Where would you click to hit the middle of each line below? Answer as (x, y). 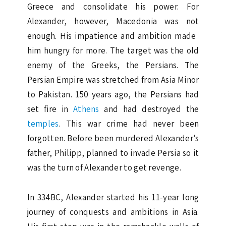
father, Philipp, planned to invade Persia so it (113, 153)
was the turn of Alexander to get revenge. (104, 167)
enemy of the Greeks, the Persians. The (113, 65)
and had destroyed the (152, 109)
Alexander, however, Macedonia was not (113, 21)
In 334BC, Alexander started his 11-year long (113, 197)
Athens (89, 109)
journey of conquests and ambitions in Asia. (113, 212)
